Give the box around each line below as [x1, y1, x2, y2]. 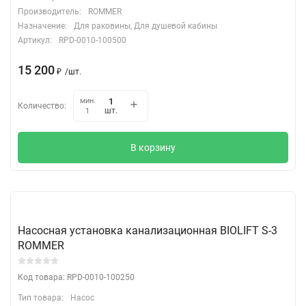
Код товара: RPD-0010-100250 [18, 272, 135, 282]
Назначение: [18, 20, 67, 31]
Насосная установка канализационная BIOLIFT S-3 [18, 223, 277, 237]
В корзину [130, 141, 176, 153]
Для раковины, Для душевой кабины [74, 20, 217, 31]
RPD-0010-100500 [59, 35, 126, 45]
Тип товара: [18, 292, 64, 303]
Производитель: [18, 6, 81, 16]
